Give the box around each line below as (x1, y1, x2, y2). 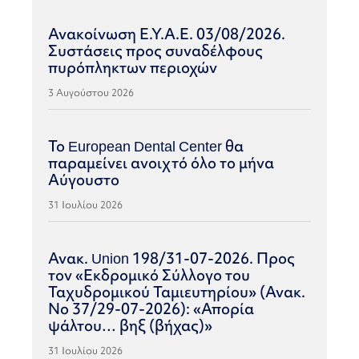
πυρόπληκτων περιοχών (48, 57, 217, 79)
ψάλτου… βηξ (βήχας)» (48, 315, 212, 337)
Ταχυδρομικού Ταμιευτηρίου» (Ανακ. (48, 281, 305, 303)
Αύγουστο (48, 169, 119, 191)
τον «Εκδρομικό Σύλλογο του (48, 264, 250, 286)
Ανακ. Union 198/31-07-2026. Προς (48, 248, 295, 269)
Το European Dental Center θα (48, 135, 244, 157)
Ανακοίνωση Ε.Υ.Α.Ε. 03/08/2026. (48, 23, 285, 45)
